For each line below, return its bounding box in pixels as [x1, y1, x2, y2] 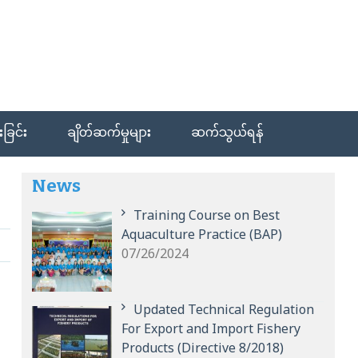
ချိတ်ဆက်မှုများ [67, 120, 152, 148]
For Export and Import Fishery [121, 316, 301, 344]
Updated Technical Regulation [133, 296, 315, 325]
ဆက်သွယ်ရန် [191, 120, 265, 148]
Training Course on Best [133, 203, 280, 231]
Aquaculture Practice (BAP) [121, 222, 283, 250]
